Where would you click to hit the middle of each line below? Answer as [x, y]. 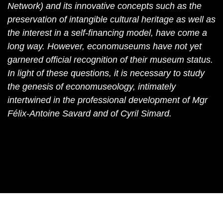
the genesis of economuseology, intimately [92, 87]
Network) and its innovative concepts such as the [105, 6]
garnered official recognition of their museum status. [110, 60]
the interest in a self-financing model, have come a [107, 33]
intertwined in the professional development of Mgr [108, 100]
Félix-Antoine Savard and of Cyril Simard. [90, 114]
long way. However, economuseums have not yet [105, 47]
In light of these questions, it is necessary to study [106, 73]
